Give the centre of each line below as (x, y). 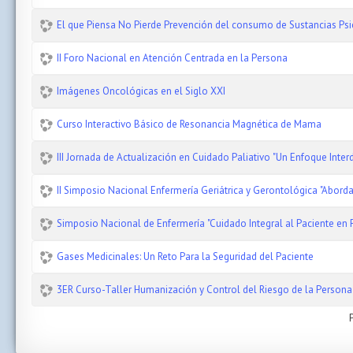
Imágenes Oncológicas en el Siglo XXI (141, 91)
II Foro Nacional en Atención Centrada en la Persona (172, 58)
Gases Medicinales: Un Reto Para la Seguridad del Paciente (185, 256)
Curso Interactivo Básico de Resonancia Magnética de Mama (189, 124)
